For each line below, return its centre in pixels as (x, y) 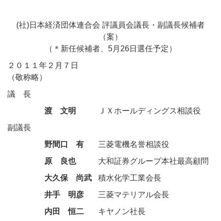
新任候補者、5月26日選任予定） (118, 49)
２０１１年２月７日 (43, 65)
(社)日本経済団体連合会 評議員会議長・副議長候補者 (110, 25)
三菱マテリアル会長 (134, 195)
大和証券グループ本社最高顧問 (153, 161)
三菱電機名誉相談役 (134, 144)
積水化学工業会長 (130, 178)
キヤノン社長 (122, 211)
